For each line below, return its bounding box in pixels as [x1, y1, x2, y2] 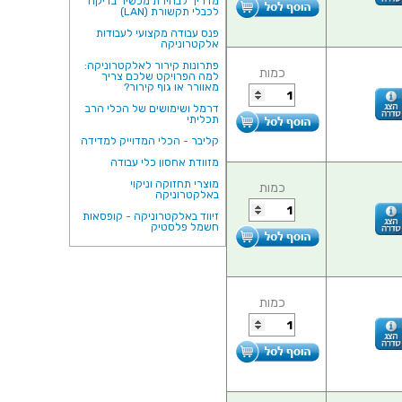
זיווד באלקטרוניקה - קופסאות [83, 210, 219, 223]
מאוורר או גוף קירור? [124, 81, 219, 94]
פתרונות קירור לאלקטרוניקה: [84, 59, 219, 73]
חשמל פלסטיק [151, 221, 219, 234]
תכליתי [187, 113, 219, 127]
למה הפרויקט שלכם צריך [101, 70, 219, 83]
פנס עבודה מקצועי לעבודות [96, 27, 219, 40]
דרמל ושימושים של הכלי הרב [85, 102, 219, 116]
